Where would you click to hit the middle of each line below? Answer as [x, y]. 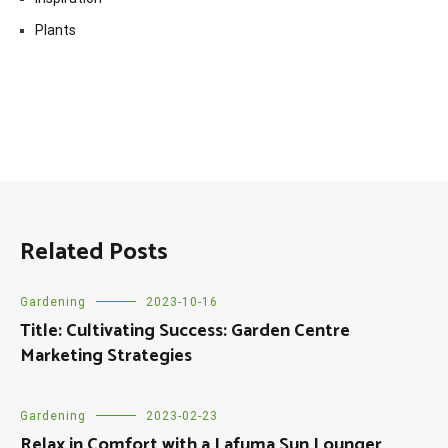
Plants [55, 30]
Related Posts [94, 252]
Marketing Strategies [106, 356]
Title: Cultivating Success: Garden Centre [185, 331]
